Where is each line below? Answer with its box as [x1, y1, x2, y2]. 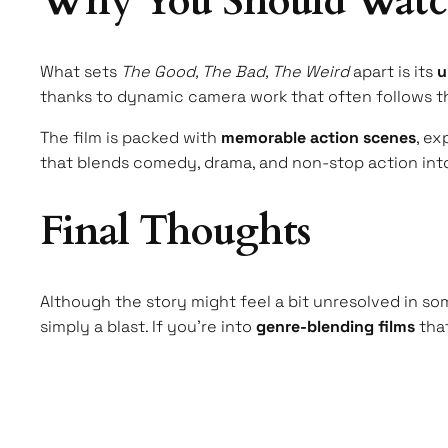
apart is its [349, 61, 437, 83]
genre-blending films [256, 316, 415, 338]
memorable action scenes [221, 127, 416, 149]
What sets [40, 61, 121, 83]
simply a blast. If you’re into [40, 316, 256, 338]
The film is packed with [40, 127, 221, 149]
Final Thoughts [40, 204, 310, 260]
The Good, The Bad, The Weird [121, 61, 349, 83]
